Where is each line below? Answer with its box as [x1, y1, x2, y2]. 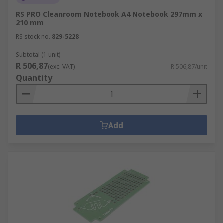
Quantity [16, 72, 52, 83]
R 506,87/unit [171, 62, 207, 71]
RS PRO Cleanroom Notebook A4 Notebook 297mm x [16, 9, 202, 19]
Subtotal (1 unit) [16, 50, 60, 59]
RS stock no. [16, 32, 50, 41]
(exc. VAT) [48, 62, 75, 71]
